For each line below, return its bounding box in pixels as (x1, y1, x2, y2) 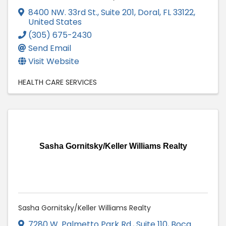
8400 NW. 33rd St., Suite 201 (28, 6, 134, 18)
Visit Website (28, 55, 79, 67)
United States (28, 16, 82, 28)
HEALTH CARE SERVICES (18, 77, 97, 87)
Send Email (28, 42, 71, 54)
